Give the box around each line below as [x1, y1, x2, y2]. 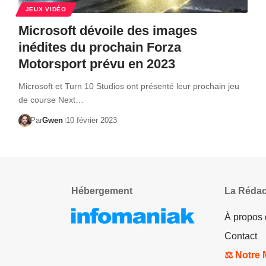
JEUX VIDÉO [25, 5, 66, 12]
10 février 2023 [66, 115, 118, 125]
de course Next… [18, 94, 84, 104]
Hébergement [71, 185, 132, 196]
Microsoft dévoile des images [18, 23, 197, 38]
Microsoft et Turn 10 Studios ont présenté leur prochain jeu [18, 81, 239, 91]
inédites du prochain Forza [18, 39, 181, 55]
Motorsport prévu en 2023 [18, 56, 175, 71]
